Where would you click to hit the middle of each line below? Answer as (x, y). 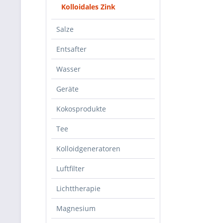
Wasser (68, 69)
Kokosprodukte (81, 109)
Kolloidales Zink (88, 7)
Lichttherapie (78, 188)
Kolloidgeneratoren (88, 149)
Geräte (67, 89)
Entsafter (71, 49)
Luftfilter (70, 168)
